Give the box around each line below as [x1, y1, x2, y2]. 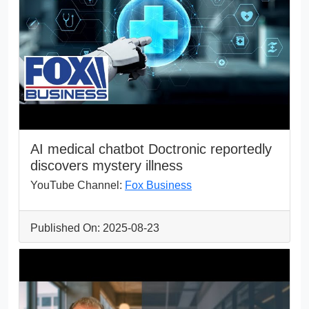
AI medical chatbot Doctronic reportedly [30, 141, 272, 157]
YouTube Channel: [30, 179, 125, 191]
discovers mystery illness [30, 157, 183, 173]
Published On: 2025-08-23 [30, 221, 159, 234]
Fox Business [125, 179, 192, 191]
